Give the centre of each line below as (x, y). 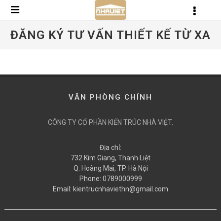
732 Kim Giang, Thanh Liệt (110, 158)
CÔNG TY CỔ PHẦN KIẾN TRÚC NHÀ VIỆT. (110, 122)
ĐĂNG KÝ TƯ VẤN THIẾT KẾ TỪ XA (110, 35)
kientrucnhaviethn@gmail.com (121, 189)
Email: (63, 189)
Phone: (91, 179)
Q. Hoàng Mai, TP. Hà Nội (110, 168)
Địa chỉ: (110, 147)
